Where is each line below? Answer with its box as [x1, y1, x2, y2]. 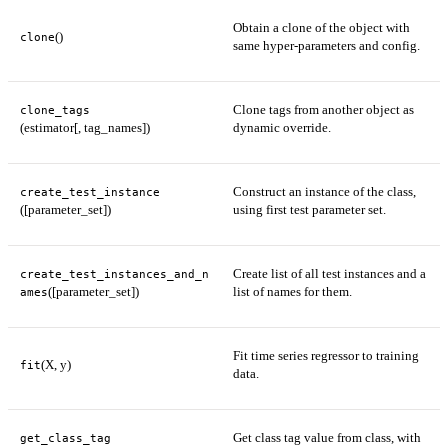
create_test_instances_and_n [20, 268, 209, 281]
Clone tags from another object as [233, 102, 414, 118]
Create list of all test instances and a [233, 266, 426, 282]
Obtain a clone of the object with [233, 20, 410, 36]
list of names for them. [233, 284, 352, 300]
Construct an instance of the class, [233, 184, 416, 200]
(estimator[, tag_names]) [20, 120, 150, 136]
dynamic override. [233, 120, 331, 136]
